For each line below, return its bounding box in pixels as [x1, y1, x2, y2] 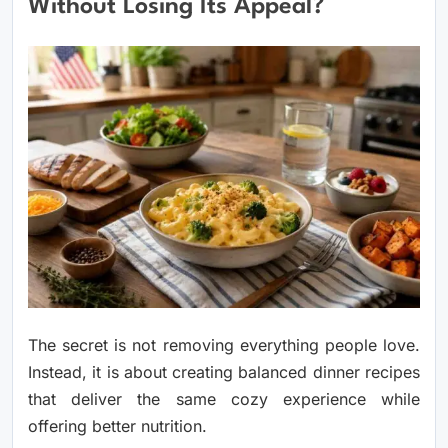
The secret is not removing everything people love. [28, 334, 420, 355]
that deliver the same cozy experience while [28, 388, 420, 409]
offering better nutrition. [28, 415, 207, 436]
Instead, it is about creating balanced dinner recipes [28, 361, 420, 382]
